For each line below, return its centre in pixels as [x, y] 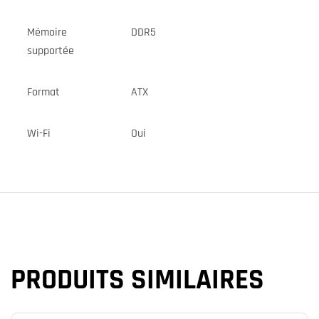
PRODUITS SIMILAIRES [137, 280]
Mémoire [47, 32]
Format [43, 92]
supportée [50, 51]
